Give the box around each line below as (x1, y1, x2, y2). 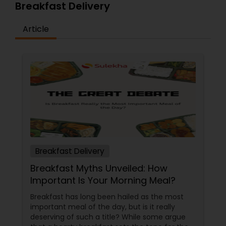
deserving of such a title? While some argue (30, 212, 186, 222)
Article (23, 23, 49, 35)
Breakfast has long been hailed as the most (30, 192, 184, 202)
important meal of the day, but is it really (30, 202, 175, 212)
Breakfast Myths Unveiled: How (30, 162, 167, 175)
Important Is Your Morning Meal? (30, 174, 176, 187)
